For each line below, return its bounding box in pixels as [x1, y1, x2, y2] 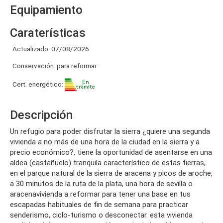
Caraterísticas [10, 26, 86, 40]
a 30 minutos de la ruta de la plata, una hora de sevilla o [10, 179, 193, 188]
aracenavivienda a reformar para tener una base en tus [10, 190, 191, 199]
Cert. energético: [12, 80, 65, 88]
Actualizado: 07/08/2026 [12, 45, 89, 53]
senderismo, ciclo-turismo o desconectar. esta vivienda [10, 211, 193, 220]
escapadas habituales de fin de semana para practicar [10, 200, 188, 209]
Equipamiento [10, 3, 83, 17]
